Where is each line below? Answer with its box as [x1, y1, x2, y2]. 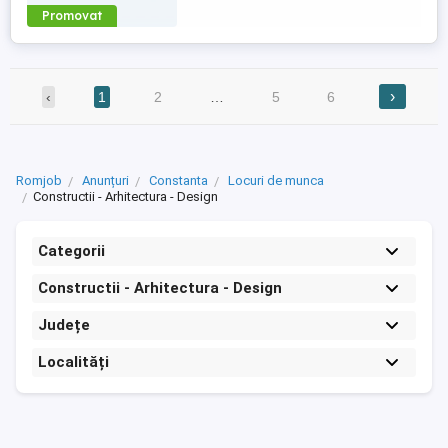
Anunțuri [82, 173, 129, 189]
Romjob [16, 173, 62, 189]
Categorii [38, 242, 105, 261]
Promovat [42, 8, 102, 23]
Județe [38, 316, 90, 335]
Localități [38, 353, 109, 372]
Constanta [149, 173, 208, 189]
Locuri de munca [228, 173, 324, 189]
